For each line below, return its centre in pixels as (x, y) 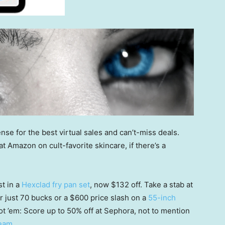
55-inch (162, 198)
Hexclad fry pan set (56, 185)
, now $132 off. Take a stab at (141, 185)
